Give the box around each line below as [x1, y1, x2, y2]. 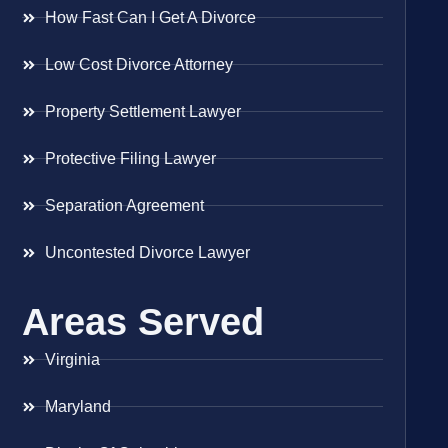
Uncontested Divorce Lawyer [44, 243, 250, 261]
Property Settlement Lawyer [44, 102, 241, 120]
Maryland [44, 397, 111, 415]
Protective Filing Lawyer [44, 149, 216, 167]
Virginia [44, 350, 100, 368]
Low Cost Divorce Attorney [44, 55, 233, 73]
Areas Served [22, 300, 265, 343]
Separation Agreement [44, 196, 204, 214]
